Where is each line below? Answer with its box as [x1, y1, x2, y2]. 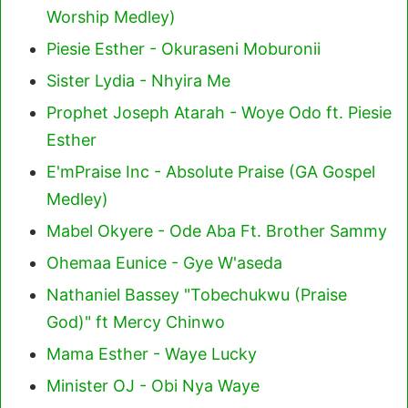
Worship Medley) [46, 6, 176, 26]
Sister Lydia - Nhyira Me [46, 70, 230, 90]
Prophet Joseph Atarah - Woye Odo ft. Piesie [46, 102, 392, 122]
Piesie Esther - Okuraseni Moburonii [46, 38, 321, 58]
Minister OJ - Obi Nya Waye [46, 375, 260, 395]
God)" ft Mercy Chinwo [46, 311, 225, 331]
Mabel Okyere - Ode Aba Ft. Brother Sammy [46, 220, 387, 240]
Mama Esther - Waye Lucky [46, 343, 257, 363]
